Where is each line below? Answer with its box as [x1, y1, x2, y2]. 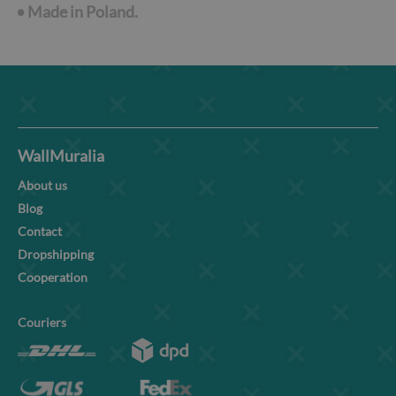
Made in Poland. [27, 2, 138, 21]
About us [18, 178, 67, 193]
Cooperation [18, 270, 88, 285]
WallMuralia [18, 146, 104, 165]
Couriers [18, 315, 66, 330]
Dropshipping [18, 247, 94, 262]
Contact [18, 224, 62, 239]
